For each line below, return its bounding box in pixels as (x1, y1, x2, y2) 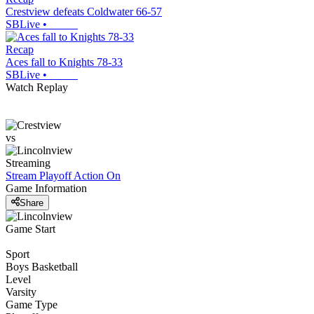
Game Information (6, 182, 87, 195)
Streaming (6, 157, 50, 170)
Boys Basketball (6, 260, 78, 273)
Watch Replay (6, 81, 68, 94)
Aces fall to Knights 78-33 (6, 56, 123, 69)
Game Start (6, 222, 55, 235)
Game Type (6, 298, 57, 310)
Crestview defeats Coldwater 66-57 (6, 6, 162, 18)
